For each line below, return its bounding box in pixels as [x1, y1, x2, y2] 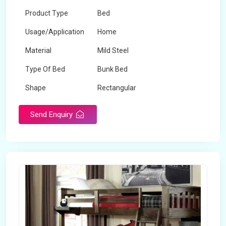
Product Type [25, 9, 68, 17]
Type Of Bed [25, 65, 65, 73]
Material [25, 46, 51, 54]
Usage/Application [25, 28, 84, 36]
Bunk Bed [97, 65, 128, 73]
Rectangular [97, 84, 136, 92]
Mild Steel [97, 46, 129, 54]
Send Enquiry [30, 110, 75, 119]
